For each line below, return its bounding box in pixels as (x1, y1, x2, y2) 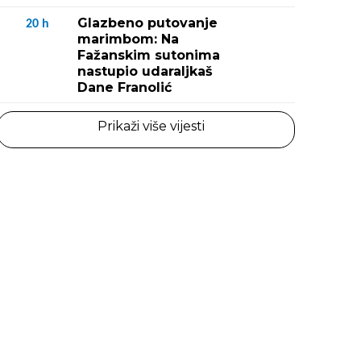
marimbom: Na (77, 31, 179, 47)
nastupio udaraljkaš (77, 64, 213, 79)
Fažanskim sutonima (77, 48, 220, 63)
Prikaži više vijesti (97, 118, 205, 134)
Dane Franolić (77, 80, 172, 95)
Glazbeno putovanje (77, 15, 218, 31)
